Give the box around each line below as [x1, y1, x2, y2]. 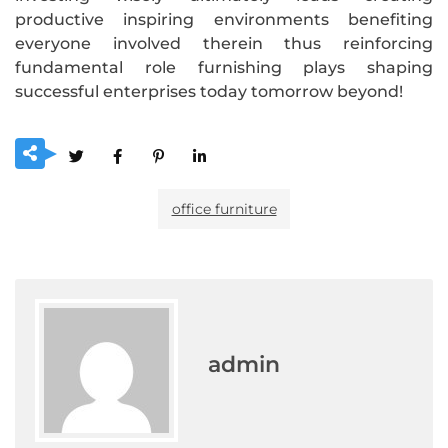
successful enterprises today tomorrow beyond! [15, 81, 403, 101]
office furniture [171, 199, 277, 218]
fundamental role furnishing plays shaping [15, 57, 433, 77]
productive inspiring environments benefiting [15, 9, 433, 29]
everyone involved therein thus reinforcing [15, 33, 433, 53]
